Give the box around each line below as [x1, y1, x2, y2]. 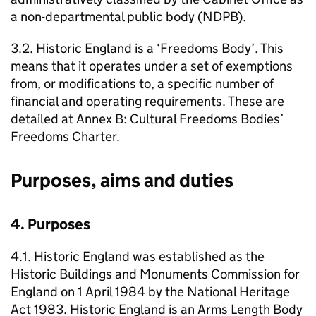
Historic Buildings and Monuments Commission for [11, 266, 300, 282]
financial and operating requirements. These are [11, 93, 284, 109]
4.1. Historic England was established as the [11, 248, 265, 265]
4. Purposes [11, 215, 90, 233]
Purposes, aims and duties [11, 169, 233, 192]
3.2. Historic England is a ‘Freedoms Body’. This [11, 40, 284, 56]
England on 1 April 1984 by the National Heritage [11, 284, 290, 300]
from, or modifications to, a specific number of [11, 75, 274, 92]
